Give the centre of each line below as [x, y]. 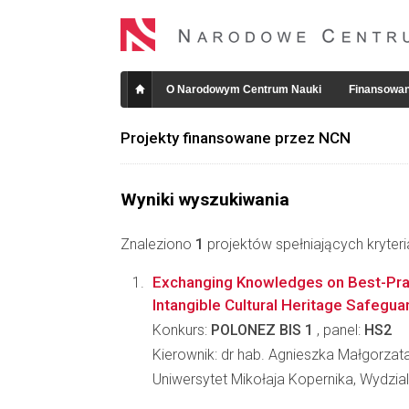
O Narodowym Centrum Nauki [244, 89]
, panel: [339, 330]
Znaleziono [158, 244]
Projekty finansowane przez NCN [236, 138]
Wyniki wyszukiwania [205, 199]
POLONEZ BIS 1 [262, 330]
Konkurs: [182, 330]
